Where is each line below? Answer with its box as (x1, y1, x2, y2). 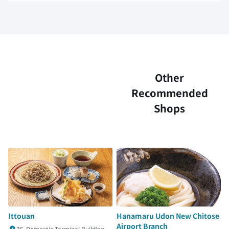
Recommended (131, 85, 208, 100)
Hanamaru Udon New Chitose (117, 210, 219, 221)
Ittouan (8, 210, 35, 221)
